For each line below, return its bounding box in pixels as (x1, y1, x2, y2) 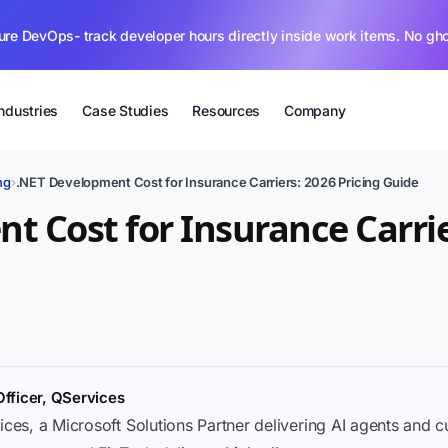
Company (284, 101, 346, 119)
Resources (192, 101, 261, 119)
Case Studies (82, 101, 169, 119)
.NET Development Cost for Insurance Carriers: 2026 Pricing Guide (15, 174, 419, 190)
